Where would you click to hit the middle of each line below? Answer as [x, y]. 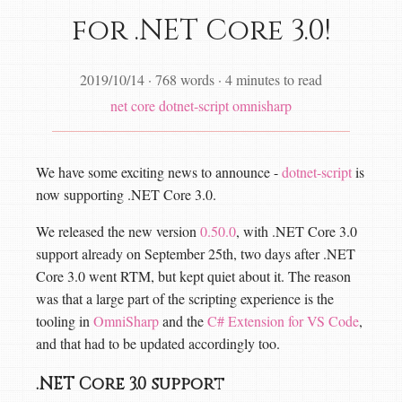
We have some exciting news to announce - [159, 172]
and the [183, 321]
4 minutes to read [274, 79]
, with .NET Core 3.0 [297, 231]
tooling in [65, 321]
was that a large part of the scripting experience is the [185, 298]
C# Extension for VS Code [283, 321]
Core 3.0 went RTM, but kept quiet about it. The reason [193, 276]
